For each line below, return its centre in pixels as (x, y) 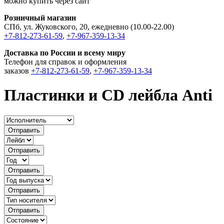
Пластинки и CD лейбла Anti (108, 95)
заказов (17, 71)
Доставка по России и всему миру (65, 53)
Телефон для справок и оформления (65, 62)
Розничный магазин (40, 18)
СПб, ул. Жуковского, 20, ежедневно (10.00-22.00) (89, 27)
